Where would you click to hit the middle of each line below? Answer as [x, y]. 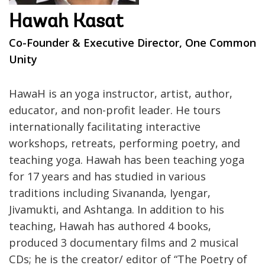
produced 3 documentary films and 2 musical [124, 242]
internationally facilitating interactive [105, 126]
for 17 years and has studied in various [107, 176]
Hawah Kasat [66, 22]
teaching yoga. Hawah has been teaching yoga [127, 159]
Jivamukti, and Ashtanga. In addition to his [117, 209]
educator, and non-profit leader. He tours [115, 110]
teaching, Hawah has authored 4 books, [110, 226]
